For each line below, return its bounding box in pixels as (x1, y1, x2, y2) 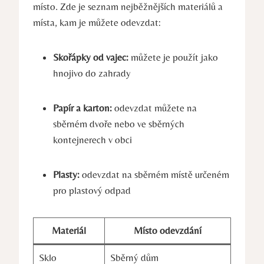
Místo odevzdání (134, 224, 202, 236)
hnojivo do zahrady (53, 67, 131, 79)
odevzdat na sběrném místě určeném (80, 168, 229, 180)
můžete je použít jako (128, 51, 218, 63)
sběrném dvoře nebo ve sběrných (53, 117, 184, 130)
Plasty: (53, 168, 80, 180)
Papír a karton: (53, 101, 112, 114)
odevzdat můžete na (112, 101, 197, 114)
